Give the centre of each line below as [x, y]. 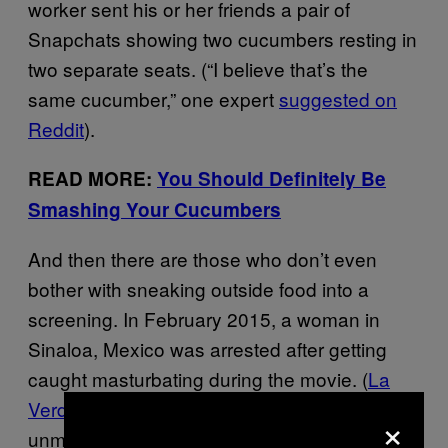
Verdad [59, 408]
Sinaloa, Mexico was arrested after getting [207, 348]
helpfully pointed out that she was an [249, 408]
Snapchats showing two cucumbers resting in [222, 38]
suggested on [338, 98]
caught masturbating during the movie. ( [198, 378]
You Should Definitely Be [271, 178]
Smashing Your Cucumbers [154, 209]
